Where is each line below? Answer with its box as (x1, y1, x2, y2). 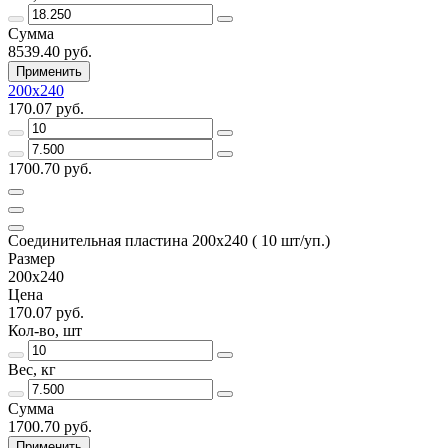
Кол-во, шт (8, 321, 82, 339)
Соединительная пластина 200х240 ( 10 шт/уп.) (8, 231, 330, 249)
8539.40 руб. (8, 42, 92, 60)
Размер (8, 249, 55, 267)
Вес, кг (8, 360, 56, 378)
